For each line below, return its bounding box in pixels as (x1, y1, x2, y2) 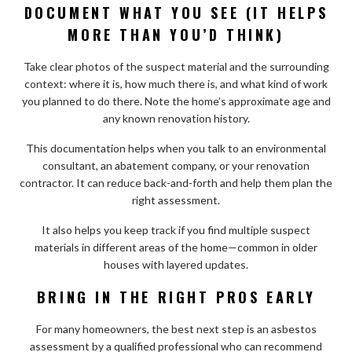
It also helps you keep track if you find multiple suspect (42, 222, 310, 236)
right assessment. (132, 192, 220, 207)
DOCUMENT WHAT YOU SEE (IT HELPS (24, 2, 328, 23)
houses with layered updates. (104, 257, 248, 271)
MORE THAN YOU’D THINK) (68, 24, 284, 45)
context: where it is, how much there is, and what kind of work (24, 76, 328, 90)
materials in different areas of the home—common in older (35, 240, 317, 254)
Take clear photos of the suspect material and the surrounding (23, 59, 329, 73)
